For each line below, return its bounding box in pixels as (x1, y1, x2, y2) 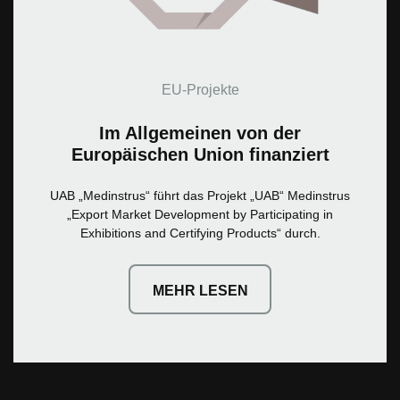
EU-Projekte (161, 81, 239, 97)
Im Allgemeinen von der (99, 122, 301, 143)
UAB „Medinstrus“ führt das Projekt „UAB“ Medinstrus (50, 187, 350, 203)
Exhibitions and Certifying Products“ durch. (79, 225, 321, 240)
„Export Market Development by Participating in (67, 206, 333, 221)
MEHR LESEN (152, 282, 248, 298)
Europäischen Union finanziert (71, 144, 329, 164)
